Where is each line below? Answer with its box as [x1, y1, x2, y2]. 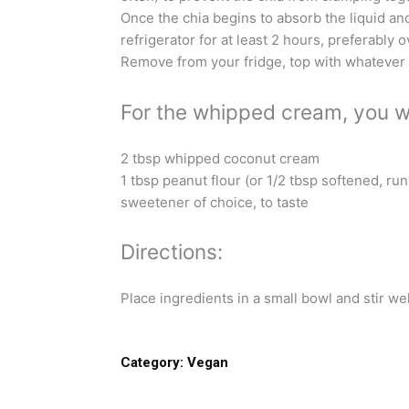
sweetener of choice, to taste [121, 193, 309, 211]
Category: [121, 354, 184, 372]
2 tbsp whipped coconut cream [121, 149, 320, 167]
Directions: [121, 238, 223, 264]
